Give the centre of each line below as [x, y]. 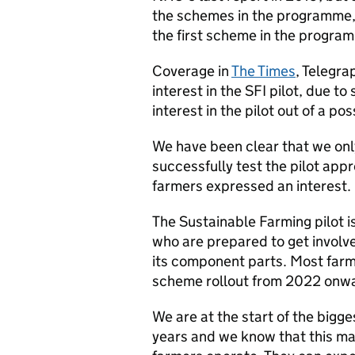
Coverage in [192, 71]
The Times [263, 71]
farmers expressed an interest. [252, 186]
